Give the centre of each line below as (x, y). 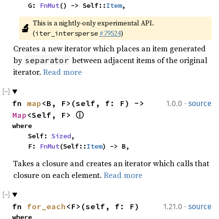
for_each (46, 206)
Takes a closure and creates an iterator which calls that (111, 163)
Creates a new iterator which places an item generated (109, 48)
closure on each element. (58, 175)
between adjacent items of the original (139, 60)
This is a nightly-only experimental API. (93, 23)
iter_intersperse (66, 33)
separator (47, 60)
